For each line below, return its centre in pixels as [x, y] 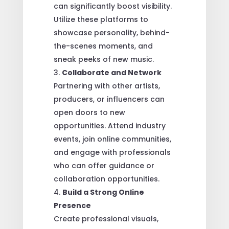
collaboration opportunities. [106, 179]
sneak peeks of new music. [104, 59]
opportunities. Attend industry [109, 125]
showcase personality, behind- [111, 32]
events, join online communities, [112, 139]
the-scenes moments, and [103, 46]
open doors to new [89, 112]
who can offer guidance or [104, 165]
